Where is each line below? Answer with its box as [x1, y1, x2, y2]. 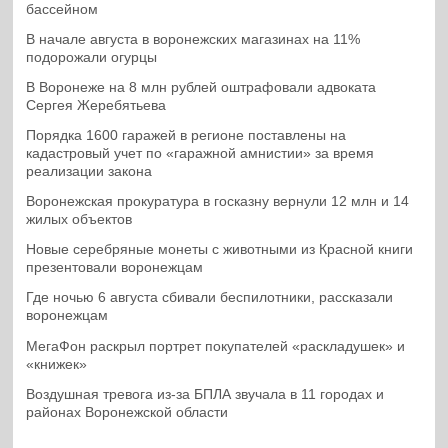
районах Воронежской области [26, 404, 229, 420]
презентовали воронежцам [26, 260, 204, 276]
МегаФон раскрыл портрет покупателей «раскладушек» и [26, 338, 406, 354]
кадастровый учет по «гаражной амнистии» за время [26, 146, 375, 162]
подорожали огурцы [26, 49, 158, 65]
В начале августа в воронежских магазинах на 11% [26, 31, 361, 47]
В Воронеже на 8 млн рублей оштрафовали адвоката [26, 79, 377, 95]
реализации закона [26, 164, 153, 180]
